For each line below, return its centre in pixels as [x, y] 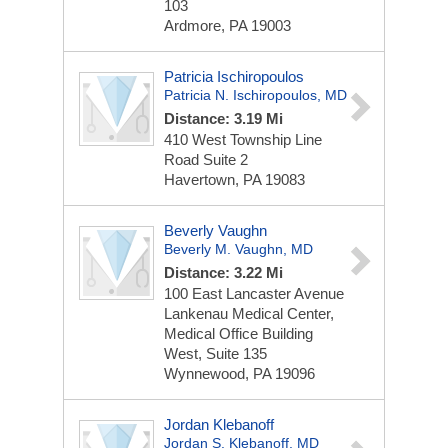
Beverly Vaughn [215, 230]
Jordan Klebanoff [219, 424]
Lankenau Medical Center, [249, 313]
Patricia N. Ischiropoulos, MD [255, 95]
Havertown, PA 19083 [234, 179]
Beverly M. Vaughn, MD [238, 249]
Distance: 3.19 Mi [223, 118]
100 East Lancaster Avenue [254, 293]
